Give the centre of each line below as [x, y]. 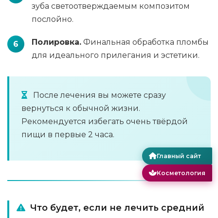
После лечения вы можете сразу [99, 95]
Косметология [181, 173]
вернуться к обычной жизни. [81, 108]
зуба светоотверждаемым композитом [111, 6]
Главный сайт [179, 156]
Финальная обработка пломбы [145, 42]
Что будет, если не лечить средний [117, 208]
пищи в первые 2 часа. [68, 135]
